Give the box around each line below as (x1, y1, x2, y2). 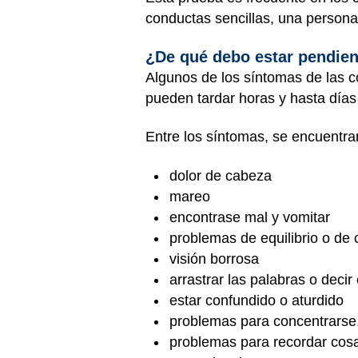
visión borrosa (169, 250, 259, 267)
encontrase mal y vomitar (169, 209, 330, 225)
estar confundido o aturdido (169, 292, 344, 308)
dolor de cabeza (169, 167, 272, 184)
